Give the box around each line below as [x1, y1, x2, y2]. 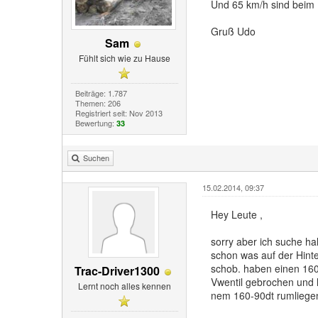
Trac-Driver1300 [75, 263, 160, 280]
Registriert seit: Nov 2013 [75, 107, 163, 119]
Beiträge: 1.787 [75, 87, 127, 99]
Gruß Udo [210, 24, 256, 39]
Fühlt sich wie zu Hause [78, 52, 170, 65]
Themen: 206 [75, 97, 121, 109]
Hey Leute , [210, 207, 263, 222]
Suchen [83, 152, 109, 164]
